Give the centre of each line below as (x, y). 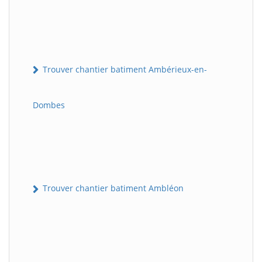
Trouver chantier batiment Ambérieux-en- (124, 70)
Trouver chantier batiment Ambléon (112, 188)
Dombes (49, 105)
